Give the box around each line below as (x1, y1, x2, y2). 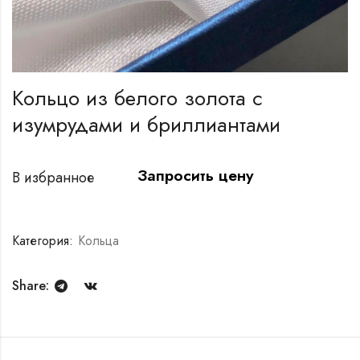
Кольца (78, 231, 119, 251)
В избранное (12, 167, 94, 189)
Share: (12, 276, 49, 296)
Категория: (12, 231, 77, 251)
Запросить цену (137, 164, 255, 187)
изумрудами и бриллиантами (12, 109, 280, 141)
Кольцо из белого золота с (12, 83, 263, 114)
